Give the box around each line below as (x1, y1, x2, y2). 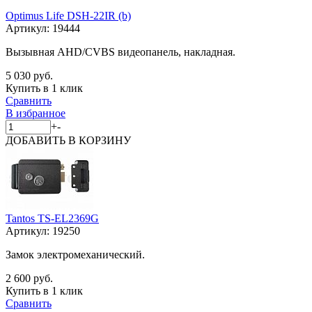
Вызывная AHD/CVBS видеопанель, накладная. (6, 45, 235, 58)
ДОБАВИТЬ (6, 134, 68, 146)
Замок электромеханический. (6, 248, 145, 260)
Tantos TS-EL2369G (6, 212, 99, 224)
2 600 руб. (6, 272, 53, 284)
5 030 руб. (6, 69, 53, 81)
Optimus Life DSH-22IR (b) (6, 9, 131, 22)
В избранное (6, 107, 65, 119)
